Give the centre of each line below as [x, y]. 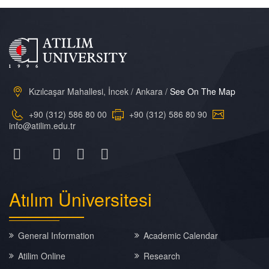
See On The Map [203, 91]
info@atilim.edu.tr [42, 125]
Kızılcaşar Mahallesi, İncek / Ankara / [98, 91]
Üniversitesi [105, 199]
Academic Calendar [180, 235]
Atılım [34, 199]
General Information [56, 235]
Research [162, 256]
